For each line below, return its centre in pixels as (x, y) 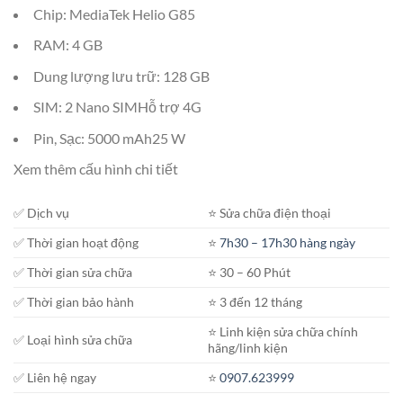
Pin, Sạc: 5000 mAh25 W (109, 138)
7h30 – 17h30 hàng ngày (288, 243)
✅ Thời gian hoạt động (76, 243)
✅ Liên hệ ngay (55, 378)
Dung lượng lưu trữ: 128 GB (121, 76)
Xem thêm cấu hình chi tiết (96, 169)
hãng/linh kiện (248, 348)
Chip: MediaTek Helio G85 (114, 13)
